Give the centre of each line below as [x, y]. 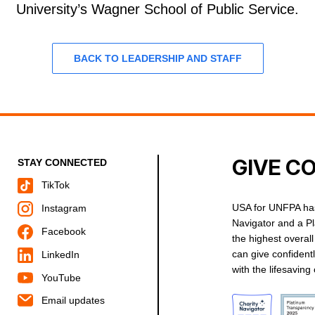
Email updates [71, 300]
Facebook [62, 231]
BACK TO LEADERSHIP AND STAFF [157, 59]
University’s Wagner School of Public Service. [157, 9]
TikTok [54, 185]
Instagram [62, 208]
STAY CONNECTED [62, 163]
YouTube [59, 277]
